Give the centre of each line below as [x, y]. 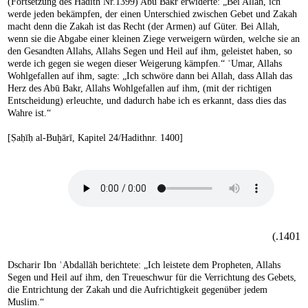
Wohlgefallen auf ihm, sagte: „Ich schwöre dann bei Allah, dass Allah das [150, 76]
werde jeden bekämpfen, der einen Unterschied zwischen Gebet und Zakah [152, 14]
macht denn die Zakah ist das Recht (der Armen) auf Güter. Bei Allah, [144, 26]
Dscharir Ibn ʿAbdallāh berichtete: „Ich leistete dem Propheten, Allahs [144, 265]
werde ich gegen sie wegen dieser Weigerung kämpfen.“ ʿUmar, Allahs [145, 63]
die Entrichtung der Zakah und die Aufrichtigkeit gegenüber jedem [137, 289]
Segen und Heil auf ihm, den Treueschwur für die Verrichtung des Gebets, [152, 277]
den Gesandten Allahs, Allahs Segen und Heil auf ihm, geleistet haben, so [150, 51]
